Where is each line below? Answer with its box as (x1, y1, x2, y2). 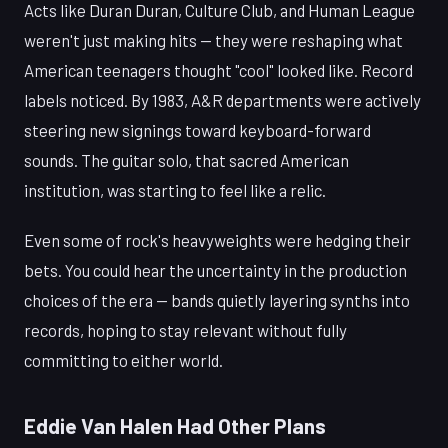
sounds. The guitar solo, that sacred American (24, 149, 349, 170)
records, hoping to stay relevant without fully (24, 319, 347, 340)
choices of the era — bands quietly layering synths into (24, 289, 410, 310)
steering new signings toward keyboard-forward (24, 119, 371, 140)
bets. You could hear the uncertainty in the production (24, 259, 407, 280)
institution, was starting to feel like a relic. (24, 179, 326, 200)
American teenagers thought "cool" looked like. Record (24, 59, 413, 80)
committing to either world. (24, 349, 223, 370)
